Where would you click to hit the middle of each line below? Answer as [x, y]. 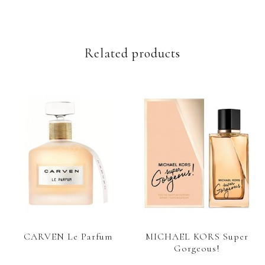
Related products [132, 53]
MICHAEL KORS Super [197, 237]
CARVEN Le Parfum [68, 237]
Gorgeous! [197, 248]
